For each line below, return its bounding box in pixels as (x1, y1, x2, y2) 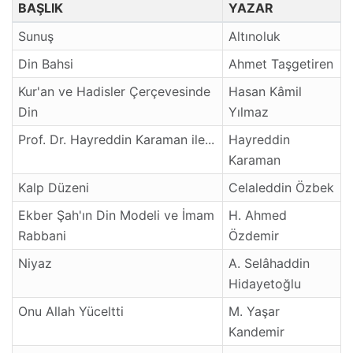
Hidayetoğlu (229, 275, 301, 292)
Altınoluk (229, 28, 281, 44)
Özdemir (229, 227, 279, 243)
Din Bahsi (18, 55, 73, 72)
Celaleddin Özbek (229, 179, 334, 195)
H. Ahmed (229, 206, 287, 223)
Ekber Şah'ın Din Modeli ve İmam (18, 206, 214, 223)
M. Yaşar (229, 303, 280, 319)
